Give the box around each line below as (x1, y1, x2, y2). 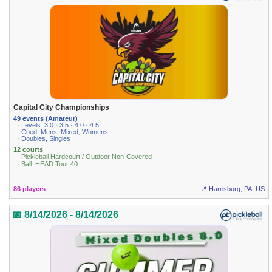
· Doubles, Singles (17, 134, 71, 142)
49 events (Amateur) (13, 114, 78, 122)
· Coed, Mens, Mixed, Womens (17, 127, 109, 135)
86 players (13, 185, 46, 193)
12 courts (13, 145, 44, 153)
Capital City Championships (13, 103, 110, 112)
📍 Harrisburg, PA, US (200, 185, 265, 193)
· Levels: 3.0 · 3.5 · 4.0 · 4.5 (17, 121, 100, 129)
